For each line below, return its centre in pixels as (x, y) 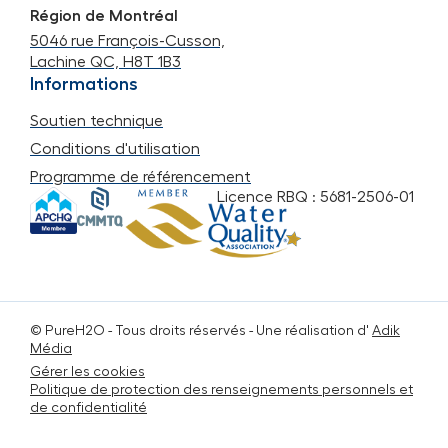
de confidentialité (88, 408)
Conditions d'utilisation (115, 149)
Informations (84, 84)
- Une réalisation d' (309, 331)
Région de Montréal (104, 16)
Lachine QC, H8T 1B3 (105, 62)
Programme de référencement (140, 177)
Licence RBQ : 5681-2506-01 (315, 197)
